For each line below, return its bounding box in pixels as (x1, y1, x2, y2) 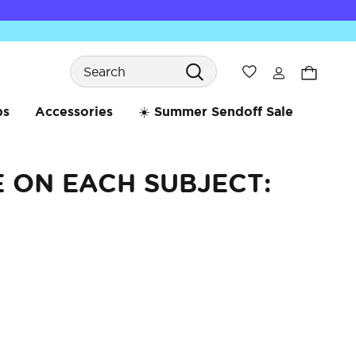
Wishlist (256, 64, 296, 77)
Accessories (34, 104, 113, 118)
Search (69, 49, 112, 64)
